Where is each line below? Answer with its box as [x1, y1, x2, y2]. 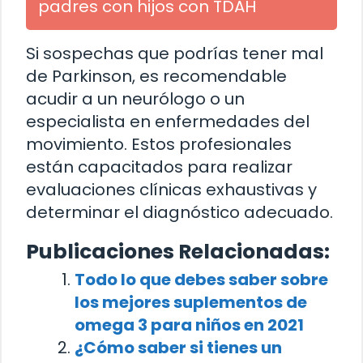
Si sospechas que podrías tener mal [26, 42, 323, 66]
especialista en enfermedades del [26, 110, 310, 134]
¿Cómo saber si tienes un [75, 336, 282, 360]
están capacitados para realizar [26, 156, 293, 179]
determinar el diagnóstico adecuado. [26, 201, 333, 224]
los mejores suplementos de [75, 291, 307, 314]
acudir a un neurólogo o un [26, 88, 245, 111]
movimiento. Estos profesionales [26, 133, 292, 156]
